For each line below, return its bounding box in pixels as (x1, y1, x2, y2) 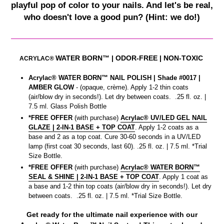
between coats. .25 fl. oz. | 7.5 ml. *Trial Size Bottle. (28, 192, 182, 200)
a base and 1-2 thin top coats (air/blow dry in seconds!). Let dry (28, 182, 211, 190)
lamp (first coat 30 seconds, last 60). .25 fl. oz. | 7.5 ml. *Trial (28, 142, 207, 150)
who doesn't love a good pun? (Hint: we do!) (24, 12, 200, 22)
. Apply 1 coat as (159, 173, 208, 181)
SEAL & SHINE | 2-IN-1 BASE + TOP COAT (28, 173, 159, 181)
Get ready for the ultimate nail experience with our (26, 210, 197, 218)
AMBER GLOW (28, 83, 74, 91)
